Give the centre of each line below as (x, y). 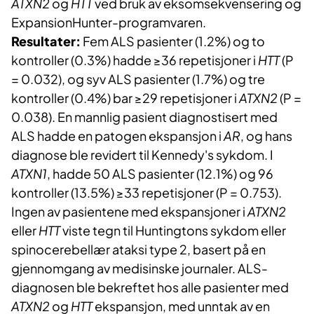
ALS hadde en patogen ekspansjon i (117, 136)
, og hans (266, 136)
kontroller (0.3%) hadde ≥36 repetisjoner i (135, 60)
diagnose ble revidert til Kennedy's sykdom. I (142, 155)
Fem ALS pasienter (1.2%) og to (173, 41)
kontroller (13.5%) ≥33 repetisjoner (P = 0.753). (146, 193)
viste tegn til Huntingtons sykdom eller (173, 231)
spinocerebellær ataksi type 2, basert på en (138, 250)
